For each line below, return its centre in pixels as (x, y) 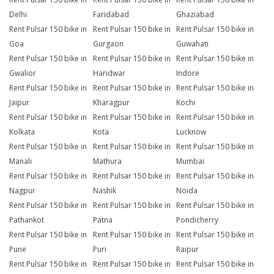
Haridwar (109, 73)
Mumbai (191, 161)
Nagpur (22, 191)
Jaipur (19, 103)
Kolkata (22, 132)
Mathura (107, 161)
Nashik (104, 191)
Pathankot (27, 220)
